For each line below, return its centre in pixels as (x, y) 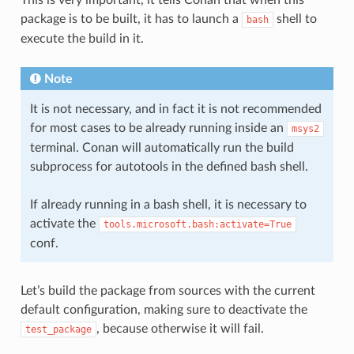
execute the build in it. (82, 39)
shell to (295, 19)
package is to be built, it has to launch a (131, 19)
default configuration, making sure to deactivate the (164, 310)
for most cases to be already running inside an (158, 128)
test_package (58, 330)
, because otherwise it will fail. (180, 329)
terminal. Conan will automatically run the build (162, 148)
